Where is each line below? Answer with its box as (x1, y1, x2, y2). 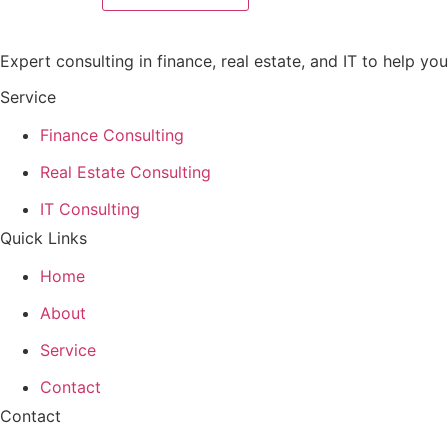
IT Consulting (40, 198, 140, 219)
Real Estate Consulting (40, 161, 211, 182)
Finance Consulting (40, 124, 184, 145)
